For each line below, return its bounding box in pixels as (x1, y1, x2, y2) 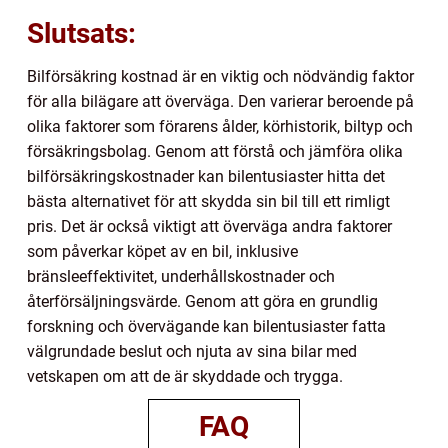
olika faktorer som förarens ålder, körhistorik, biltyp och (27, 116, 413, 136)
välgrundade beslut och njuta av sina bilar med (27, 341, 357, 361)
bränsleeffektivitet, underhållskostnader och (27, 266, 335, 286)
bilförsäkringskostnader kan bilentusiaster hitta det (27, 166, 385, 186)
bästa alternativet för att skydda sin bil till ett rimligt (27, 191, 390, 211)
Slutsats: (27, 16, 136, 50)
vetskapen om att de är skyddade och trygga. (27, 366, 343, 386)
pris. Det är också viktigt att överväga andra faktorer (27, 216, 392, 236)
